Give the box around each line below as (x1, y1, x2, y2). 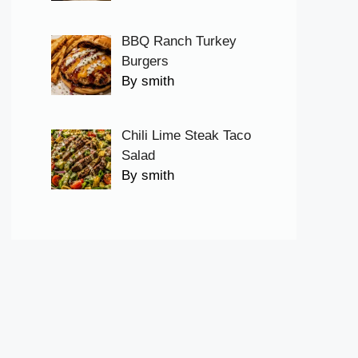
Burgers (121, 53, 169, 69)
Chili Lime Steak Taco (121, 128, 251, 144)
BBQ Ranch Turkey (121, 33, 237, 49)
